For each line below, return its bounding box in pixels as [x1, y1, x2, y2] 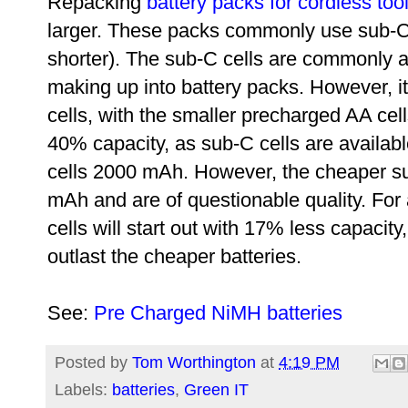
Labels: [55, 381, 112, 400]
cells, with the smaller [47, 103, 241, 127]
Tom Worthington [132, 352, 256, 372]
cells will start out [47, 216, 198, 240]
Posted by [55, 352, 132, 372]
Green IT [184, 381, 249, 400]
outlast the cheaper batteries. [47, 244, 301, 268]
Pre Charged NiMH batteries [94, 301, 342, 324]
